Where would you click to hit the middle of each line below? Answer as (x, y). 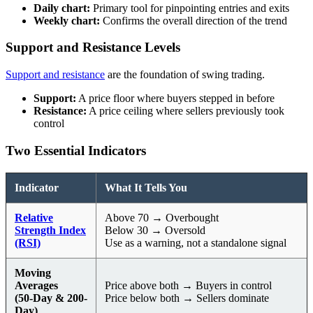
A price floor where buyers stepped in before (175, 99)
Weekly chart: (67, 20)
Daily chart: (62, 8)
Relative (34, 217)
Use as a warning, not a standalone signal (196, 242)
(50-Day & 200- (51, 298)
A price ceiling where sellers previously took (185, 111)
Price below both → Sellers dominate (187, 298)
